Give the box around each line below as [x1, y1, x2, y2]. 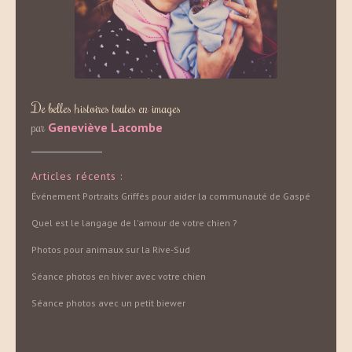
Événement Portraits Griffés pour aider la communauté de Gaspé [31, 189, 310, 202]
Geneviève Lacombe [48, 119, 163, 135]
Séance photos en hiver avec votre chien [31, 269, 206, 282]
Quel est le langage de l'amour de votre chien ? [31, 216, 237, 229]
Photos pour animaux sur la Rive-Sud [31, 243, 190, 255]
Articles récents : [31, 168, 123, 183]
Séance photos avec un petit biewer [31, 296, 185, 309]
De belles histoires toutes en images [31, 100, 181, 116]
